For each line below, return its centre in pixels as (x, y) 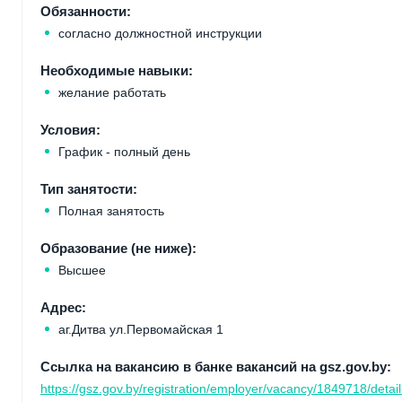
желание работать (112, 93)
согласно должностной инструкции (160, 34)
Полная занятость (111, 211)
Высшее (82, 271)
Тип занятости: (89, 190)
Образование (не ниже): (118, 249)
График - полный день (124, 152)
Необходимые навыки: (117, 71)
